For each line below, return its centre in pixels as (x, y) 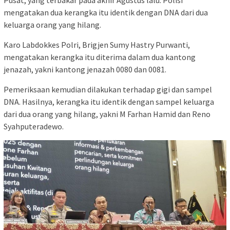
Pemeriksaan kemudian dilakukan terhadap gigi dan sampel (108, 90)
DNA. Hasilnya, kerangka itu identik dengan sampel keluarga (109, 102)
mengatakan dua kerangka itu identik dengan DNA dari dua (106, 13)
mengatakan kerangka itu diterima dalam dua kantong (100, 57)
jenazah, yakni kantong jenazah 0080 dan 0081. (85, 70)
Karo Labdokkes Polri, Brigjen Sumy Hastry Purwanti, (97, 45)
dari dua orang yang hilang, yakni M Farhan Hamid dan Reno (107, 114)
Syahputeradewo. (34, 127)
